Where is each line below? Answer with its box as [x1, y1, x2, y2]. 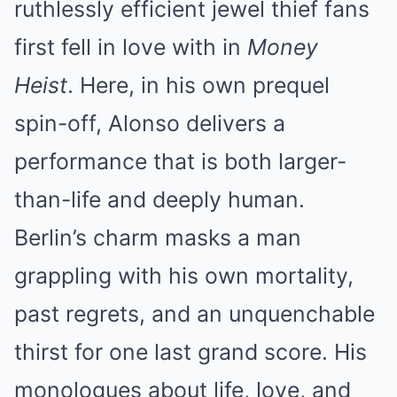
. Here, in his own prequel [67, 72, 330, 98]
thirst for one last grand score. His [14, 339, 367, 365]
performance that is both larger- [14, 148, 346, 175]
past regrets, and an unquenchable [14, 300, 375, 327]
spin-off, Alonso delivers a [14, 110, 285, 136]
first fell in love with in [14, 34, 247, 60]
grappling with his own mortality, [14, 262, 354, 289]
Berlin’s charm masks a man [14, 224, 301, 251]
